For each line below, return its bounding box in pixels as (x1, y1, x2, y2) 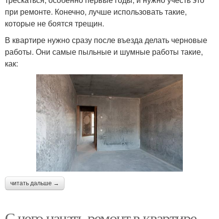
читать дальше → (10, 179, 59, 187)
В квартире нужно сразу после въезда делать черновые (5, 34, 207, 45)
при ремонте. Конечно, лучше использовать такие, (5, 5, 187, 17)
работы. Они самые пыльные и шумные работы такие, (5, 45, 203, 57)
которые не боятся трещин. (5, 17, 104, 29)
